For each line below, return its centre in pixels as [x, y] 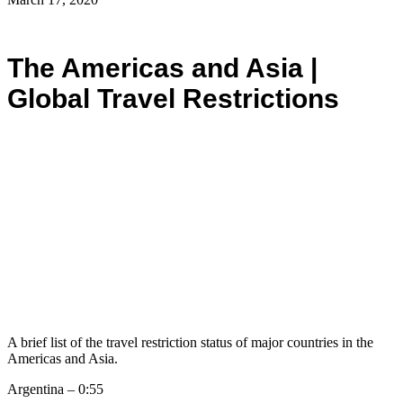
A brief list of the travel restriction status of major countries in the [190, 342]
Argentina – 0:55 [55, 389]
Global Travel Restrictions [173, 99]
